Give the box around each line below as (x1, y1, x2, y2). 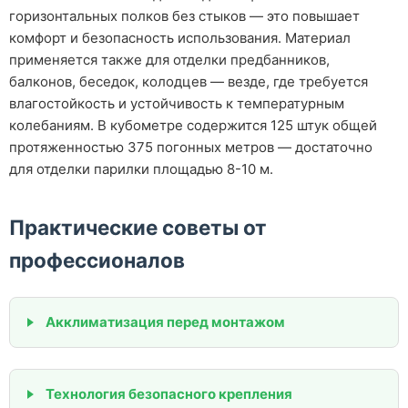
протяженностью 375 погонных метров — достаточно (9, 138, 372, 156)
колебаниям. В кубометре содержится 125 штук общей (9, 116, 377, 134)
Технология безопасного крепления (46, 384, 292, 403)
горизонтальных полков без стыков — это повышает (9, 6, 360, 25)
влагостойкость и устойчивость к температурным (9, 94, 344, 112)
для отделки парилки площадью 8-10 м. (9, 159, 273, 178)
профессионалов (9, 247, 185, 272)
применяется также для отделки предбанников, (9, 50, 330, 68)
